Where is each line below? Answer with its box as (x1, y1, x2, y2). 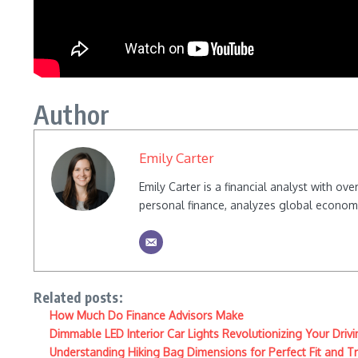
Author (34, 98, 110, 130)
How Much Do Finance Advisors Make (50, 308, 244, 322)
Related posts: (34, 288, 123, 306)
